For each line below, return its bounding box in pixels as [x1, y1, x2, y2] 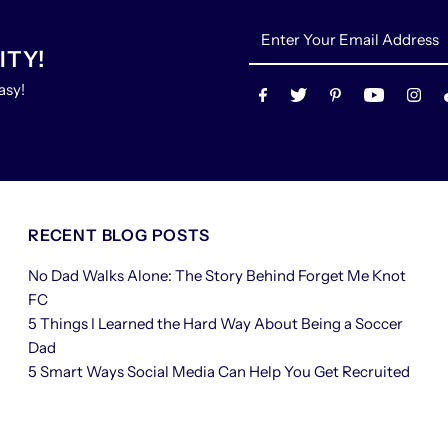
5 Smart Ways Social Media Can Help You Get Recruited [28, 362, 411, 382]
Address [247, 90, 308, 110]
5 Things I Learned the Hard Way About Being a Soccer [28, 314, 404, 334]
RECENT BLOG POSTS [28, 225, 210, 246]
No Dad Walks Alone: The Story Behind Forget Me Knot [28, 266, 407, 286]
